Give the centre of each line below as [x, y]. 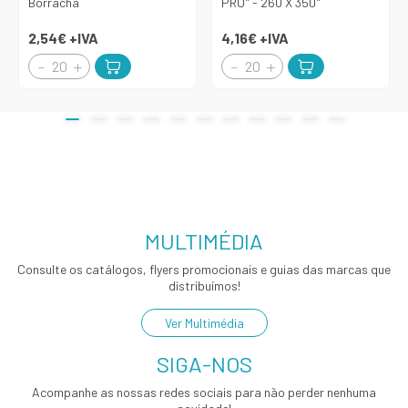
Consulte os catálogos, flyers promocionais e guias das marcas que [204, 269]
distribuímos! [204, 286]
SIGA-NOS [204, 364]
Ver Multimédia [204, 323]
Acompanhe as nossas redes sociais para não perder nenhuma [204, 392]
